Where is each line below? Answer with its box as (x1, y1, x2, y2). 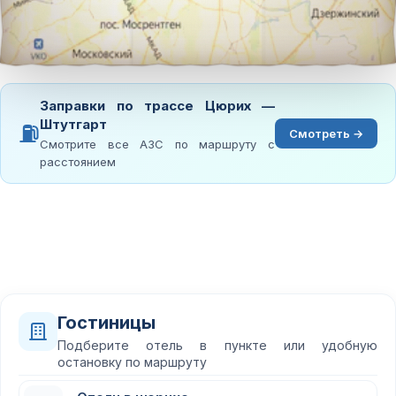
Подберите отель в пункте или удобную (57, 338, 377, 353)
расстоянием (40, 155, 116, 169)
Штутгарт (40, 116, 107, 133)
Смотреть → (289, 126, 363, 141)
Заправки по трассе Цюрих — (40, 97, 275, 114)
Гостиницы (57, 312, 156, 333)
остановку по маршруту (57, 354, 207, 369)
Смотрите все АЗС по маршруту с (40, 137, 275, 151)
